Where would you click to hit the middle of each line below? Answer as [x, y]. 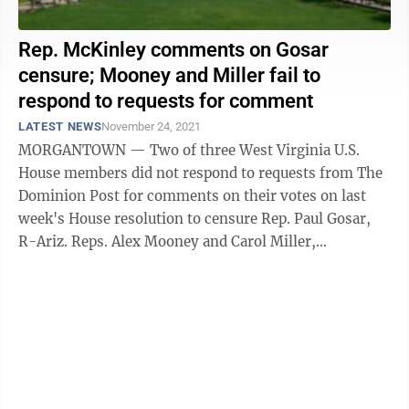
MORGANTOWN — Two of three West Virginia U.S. [189, 150]
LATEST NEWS [60, 126]
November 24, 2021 [152, 126]
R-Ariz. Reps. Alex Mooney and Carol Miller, [45, 241]
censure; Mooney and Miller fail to [169, 75]
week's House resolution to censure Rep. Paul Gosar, [194, 219]
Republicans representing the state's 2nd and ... [178, 264]
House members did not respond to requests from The [200, 173]
